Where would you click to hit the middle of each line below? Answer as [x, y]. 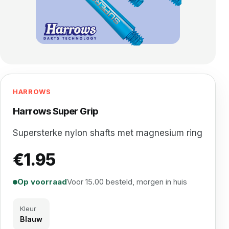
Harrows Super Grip [55, 111]
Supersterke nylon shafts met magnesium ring [108, 133]
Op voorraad [42, 182]
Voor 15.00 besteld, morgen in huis [127, 182]
